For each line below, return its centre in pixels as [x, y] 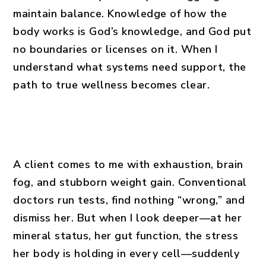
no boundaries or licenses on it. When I [115, 49]
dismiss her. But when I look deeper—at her [128, 218]
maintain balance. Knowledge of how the [120, 14]
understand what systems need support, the [130, 67]
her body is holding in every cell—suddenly [126, 254]
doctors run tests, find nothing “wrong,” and [129, 200]
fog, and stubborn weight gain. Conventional [130, 182]
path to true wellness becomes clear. [112, 85]
